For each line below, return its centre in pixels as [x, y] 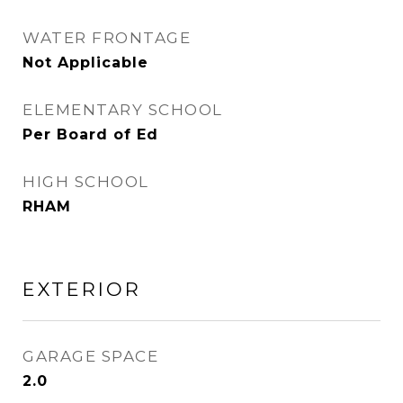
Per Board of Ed [90, 134]
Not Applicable [85, 63]
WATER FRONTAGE [107, 38]
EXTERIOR [82, 289]
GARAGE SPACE [90, 356]
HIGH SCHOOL [86, 182]
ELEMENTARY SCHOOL [123, 110]
